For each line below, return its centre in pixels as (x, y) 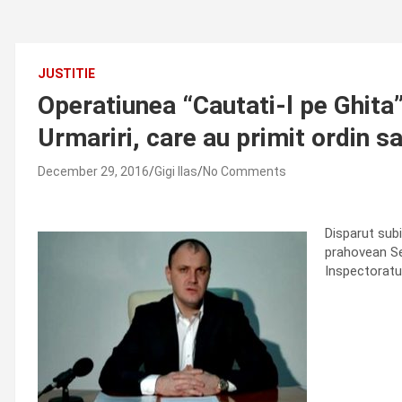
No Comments (245, 171)
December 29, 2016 (93, 171)
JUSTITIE (66, 74)
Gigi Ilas (176, 171)
